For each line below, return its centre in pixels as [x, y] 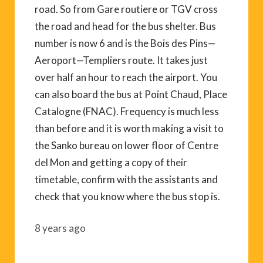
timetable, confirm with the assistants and [126, 179]
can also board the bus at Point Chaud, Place [131, 94]
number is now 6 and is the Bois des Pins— [125, 43]
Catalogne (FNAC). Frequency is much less [127, 111]
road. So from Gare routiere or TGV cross [126, 9]
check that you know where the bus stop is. [127, 196]
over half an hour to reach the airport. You [126, 77]
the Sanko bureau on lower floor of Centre [127, 145]
